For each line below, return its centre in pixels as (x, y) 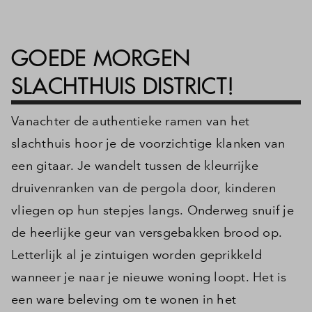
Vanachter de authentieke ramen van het (131, 121)
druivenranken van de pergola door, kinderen (143, 188)
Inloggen (245, 20)
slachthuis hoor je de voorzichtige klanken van (148, 143)
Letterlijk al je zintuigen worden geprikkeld (136, 255)
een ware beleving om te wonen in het (124, 299)
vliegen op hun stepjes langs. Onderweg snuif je (153, 210)
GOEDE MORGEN (101, 58)
